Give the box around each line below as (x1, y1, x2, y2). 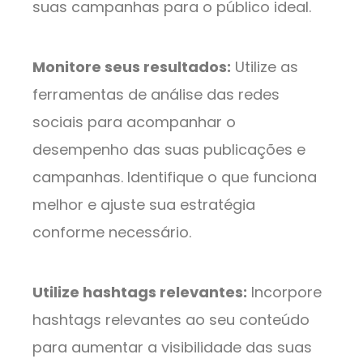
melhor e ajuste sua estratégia (32, 194, 255, 216)
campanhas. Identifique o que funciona (32, 167, 317, 188)
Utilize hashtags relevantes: (32, 282, 247, 303)
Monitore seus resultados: (32, 57, 231, 78)
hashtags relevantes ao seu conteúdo (32, 310, 310, 331)
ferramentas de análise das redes (32, 84, 280, 105)
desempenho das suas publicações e (32, 139, 305, 160)
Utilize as (231, 57, 298, 78)
